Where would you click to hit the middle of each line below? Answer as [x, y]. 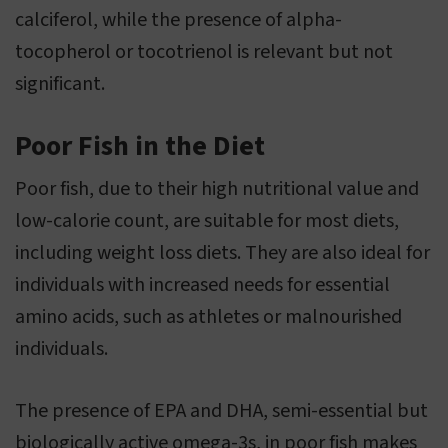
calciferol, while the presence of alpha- [178, 20]
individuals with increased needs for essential [202, 285]
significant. [60, 84]
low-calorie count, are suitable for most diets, [207, 221]
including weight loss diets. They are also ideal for [222, 253]
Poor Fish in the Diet [140, 146]
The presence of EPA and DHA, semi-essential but [221, 411]
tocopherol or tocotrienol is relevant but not [204, 52]
